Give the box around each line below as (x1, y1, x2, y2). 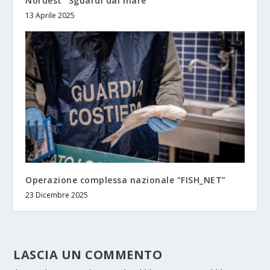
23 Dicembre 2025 (25, 189, 89, 200)
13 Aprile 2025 (25, 10, 75, 20)
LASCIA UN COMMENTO (13, 246, 163, 263)
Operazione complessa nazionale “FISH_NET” (25, 174, 226, 186)
